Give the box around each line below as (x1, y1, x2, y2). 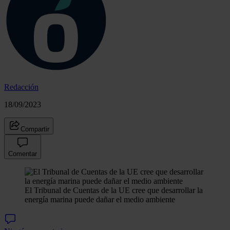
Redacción (4, 82, 39, 91)
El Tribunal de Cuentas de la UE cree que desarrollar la (25, 185, 203, 195)
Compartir (21, 125, 49, 133)
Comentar (8, 149, 37, 158)
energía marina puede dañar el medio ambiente (25, 195, 175, 204)
